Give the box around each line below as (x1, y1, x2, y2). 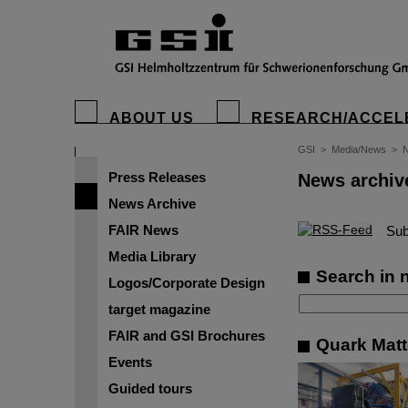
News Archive (108, 196, 196, 211)
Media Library (108, 249, 196, 264)
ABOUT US (109, 110, 194, 126)
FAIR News (108, 222, 178, 238)
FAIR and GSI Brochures (108, 328, 265, 343)
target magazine (108, 301, 210, 317)
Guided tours (108, 381, 192, 396)
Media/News (331, 144, 386, 155)
